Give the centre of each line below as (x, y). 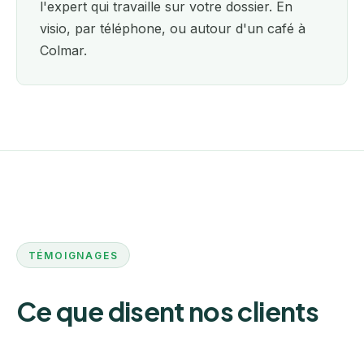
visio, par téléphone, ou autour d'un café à (173, 29)
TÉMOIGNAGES (73, 255)
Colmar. (63, 51)
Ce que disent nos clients (167, 312)
